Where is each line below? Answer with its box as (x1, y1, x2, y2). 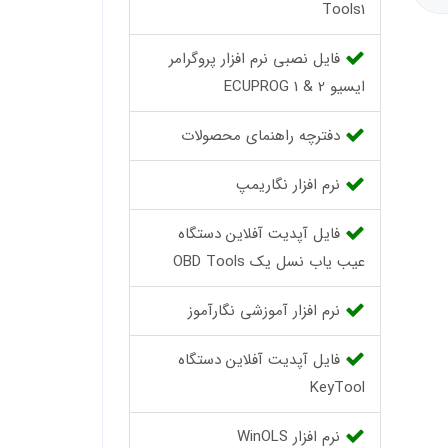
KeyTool (309, 376, 365, 400)
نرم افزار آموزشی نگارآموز (187, 299, 345, 323)
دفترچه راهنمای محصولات (180, 124, 345, 148)
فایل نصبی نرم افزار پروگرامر (168, 47, 345, 71)
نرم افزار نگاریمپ (235, 173, 345, 197)
